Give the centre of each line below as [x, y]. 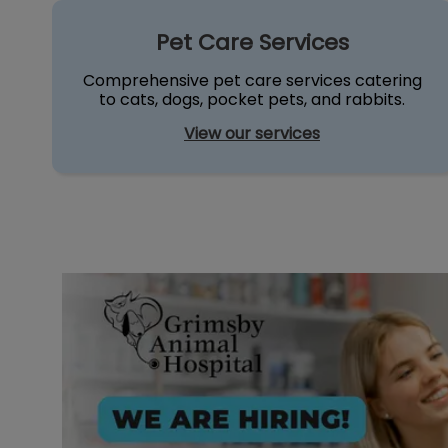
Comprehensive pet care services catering [252, 80]
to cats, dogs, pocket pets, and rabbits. [252, 99]
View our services [252, 133]
